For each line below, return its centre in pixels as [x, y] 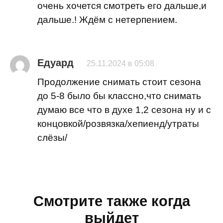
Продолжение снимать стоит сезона [119, 82]
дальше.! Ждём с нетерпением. [107, 20]
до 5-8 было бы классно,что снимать [119, 96]
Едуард [56, 62]
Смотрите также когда [111, 201]
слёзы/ [52, 137]
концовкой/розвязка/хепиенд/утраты [118, 123]
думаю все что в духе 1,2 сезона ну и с [124, 110]
